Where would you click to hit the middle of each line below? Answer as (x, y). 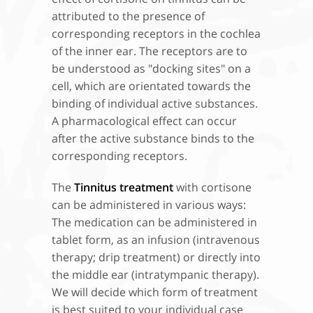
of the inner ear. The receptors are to (150, 51)
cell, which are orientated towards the (151, 86)
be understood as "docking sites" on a (151, 69)
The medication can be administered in (154, 223)
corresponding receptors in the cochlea (156, 34)
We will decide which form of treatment (155, 292)
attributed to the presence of (128, 16)
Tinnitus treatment (124, 188)
